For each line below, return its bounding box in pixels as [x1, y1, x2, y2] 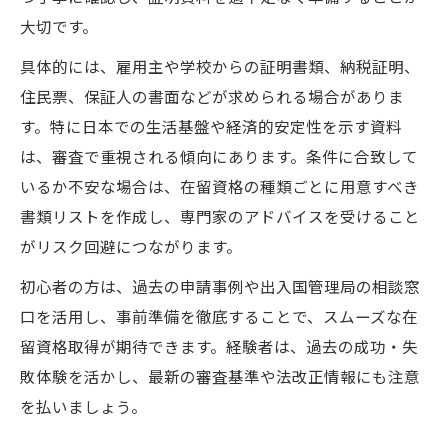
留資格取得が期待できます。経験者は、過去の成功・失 [20, 334, 418, 357]
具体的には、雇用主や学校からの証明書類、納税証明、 [20, 54, 420, 77]
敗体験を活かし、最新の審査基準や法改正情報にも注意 [20, 364, 420, 387]
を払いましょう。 [20, 394, 147, 417]
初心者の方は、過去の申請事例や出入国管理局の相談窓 [20, 274, 420, 297]
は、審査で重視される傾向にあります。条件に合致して [20, 144, 418, 167]
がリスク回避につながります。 [20, 234, 242, 257]
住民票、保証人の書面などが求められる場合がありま [20, 84, 404, 107]
